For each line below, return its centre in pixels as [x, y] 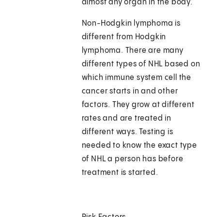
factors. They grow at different [138, 105]
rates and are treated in [126, 119]
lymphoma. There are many [132, 51]
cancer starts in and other [130, 92]
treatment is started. [120, 173]
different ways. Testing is [127, 132]
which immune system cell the [137, 78]
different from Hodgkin [124, 37]
